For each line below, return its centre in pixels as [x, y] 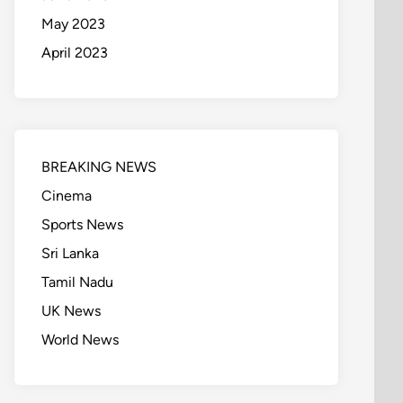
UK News [71, 311]
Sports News [82, 224]
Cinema [67, 196]
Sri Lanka [70, 253]
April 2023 [75, 53]
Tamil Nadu [77, 282]
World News [80, 340]
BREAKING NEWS [99, 167]
